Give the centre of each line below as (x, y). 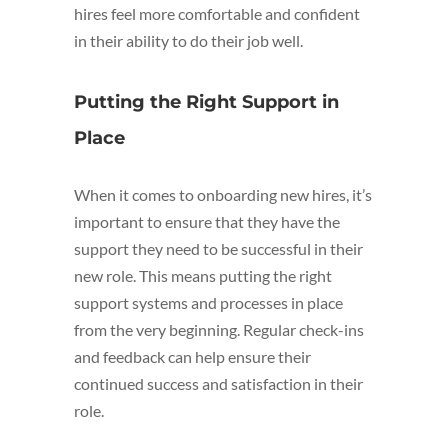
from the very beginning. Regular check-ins (219, 330)
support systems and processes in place (208, 303)
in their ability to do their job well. (188, 41)
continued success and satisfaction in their (218, 384)
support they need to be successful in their (218, 249)
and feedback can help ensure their (192, 357)
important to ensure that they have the (207, 222)
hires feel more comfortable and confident (217, 14)
